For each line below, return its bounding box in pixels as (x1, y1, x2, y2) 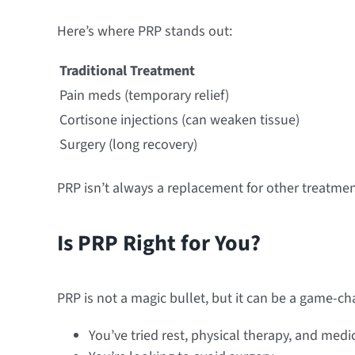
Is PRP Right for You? (56, 227, 261, 260)
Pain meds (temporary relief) (59, 85, 229, 105)
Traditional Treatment (59, 60, 195, 81)
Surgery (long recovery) (59, 134, 197, 155)
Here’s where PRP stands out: (56, 21, 232, 41)
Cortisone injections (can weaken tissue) (59, 109, 300, 130)
